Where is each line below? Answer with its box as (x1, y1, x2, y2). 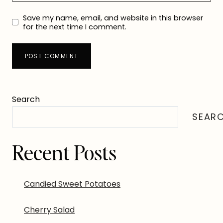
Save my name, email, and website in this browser (22, 12, 203, 23)
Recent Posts (12, 139, 116, 166)
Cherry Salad (24, 204, 75, 216)
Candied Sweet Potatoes (24, 178, 120, 190)
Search (12, 93, 40, 105)
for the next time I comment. (22, 21, 126, 32)
